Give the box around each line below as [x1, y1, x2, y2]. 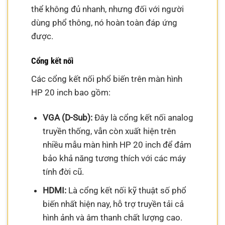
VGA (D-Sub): [42, 112, 92, 123]
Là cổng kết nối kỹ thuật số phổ [66, 185, 186, 196]
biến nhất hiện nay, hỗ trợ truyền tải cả [42, 199, 184, 209]
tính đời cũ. [42, 166, 84, 177]
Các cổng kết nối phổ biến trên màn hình [31, 74, 183, 84]
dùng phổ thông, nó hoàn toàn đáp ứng [31, 17, 178, 28]
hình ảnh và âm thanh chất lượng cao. [42, 212, 182, 223]
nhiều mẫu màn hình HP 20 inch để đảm [42, 139, 191, 150]
